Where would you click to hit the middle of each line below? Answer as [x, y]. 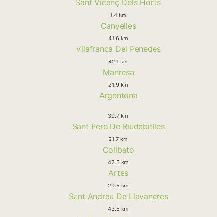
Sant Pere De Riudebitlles [118, 126]
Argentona [118, 95]
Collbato [118, 149]
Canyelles [118, 25]
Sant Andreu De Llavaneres [118, 196]
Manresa [118, 72]
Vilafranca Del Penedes [118, 49]
